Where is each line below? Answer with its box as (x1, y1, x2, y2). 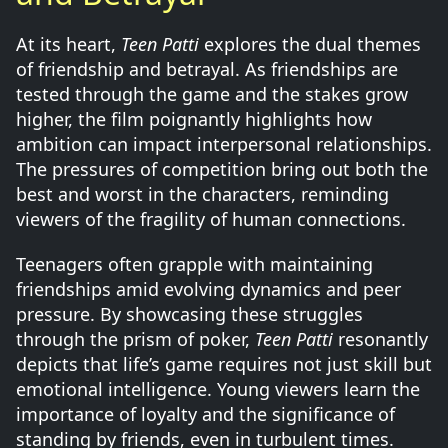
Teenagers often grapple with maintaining (16, 252, 373, 276)
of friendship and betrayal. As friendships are (16, 57, 398, 81)
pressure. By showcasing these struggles (16, 302, 363, 326)
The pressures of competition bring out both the (16, 157, 428, 181)
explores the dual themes (199, 32, 421, 56)
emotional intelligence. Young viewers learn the (16, 377, 420, 401)
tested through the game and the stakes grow (16, 82, 408, 106)
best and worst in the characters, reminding (16, 182, 389, 206)
